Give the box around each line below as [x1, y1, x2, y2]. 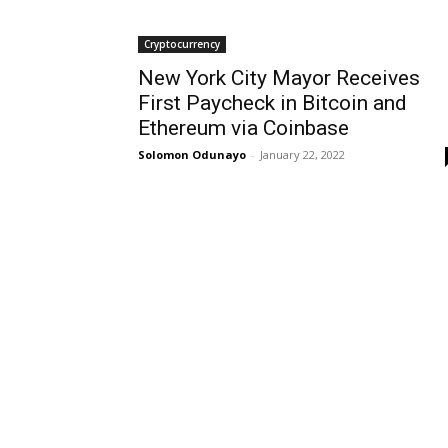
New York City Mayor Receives [138, 65, 420, 90]
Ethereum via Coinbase [138, 115, 349, 140]
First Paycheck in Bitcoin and [138, 90, 407, 115]
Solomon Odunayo [138, 146, 246, 162]
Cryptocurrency [144, 36, 220, 51]
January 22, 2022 [260, 146, 345, 162]
